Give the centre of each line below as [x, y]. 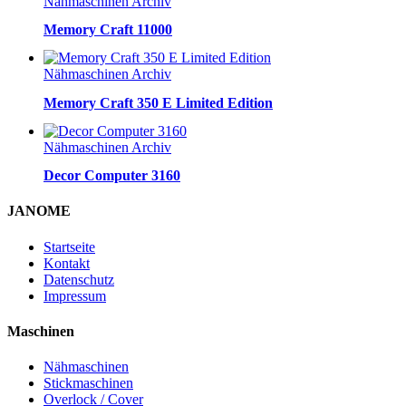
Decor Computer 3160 [112, 176]
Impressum [75, 295]
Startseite [69, 246]
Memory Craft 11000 [108, 30]
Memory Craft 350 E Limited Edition [158, 102]
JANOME [39, 211]
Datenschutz [79, 279]
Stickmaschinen [88, 383]
